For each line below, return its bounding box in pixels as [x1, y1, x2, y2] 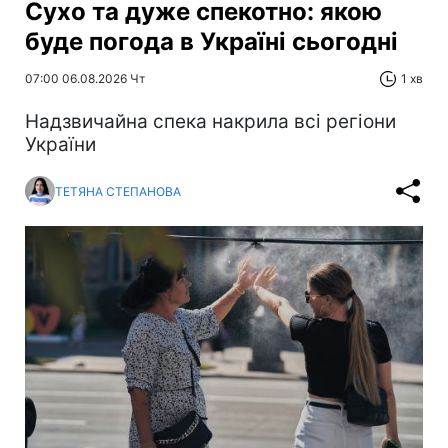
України [25, 133, 96, 156]
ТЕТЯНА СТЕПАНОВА [55, 183, 181, 199]
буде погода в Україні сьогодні [25, 27, 398, 56]
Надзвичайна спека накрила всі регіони [25, 110, 396, 133]
